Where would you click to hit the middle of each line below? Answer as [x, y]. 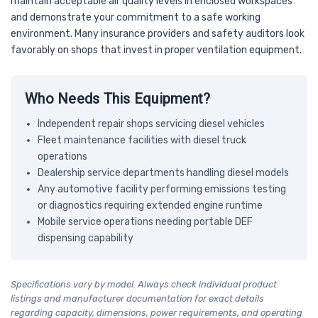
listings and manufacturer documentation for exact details [137, 298]
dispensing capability [85, 238]
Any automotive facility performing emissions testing [161, 189]
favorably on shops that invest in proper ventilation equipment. [156, 50]
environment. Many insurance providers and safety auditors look [158, 33]
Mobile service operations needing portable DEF [145, 221]
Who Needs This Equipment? [118, 98]
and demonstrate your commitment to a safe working [136, 17]
